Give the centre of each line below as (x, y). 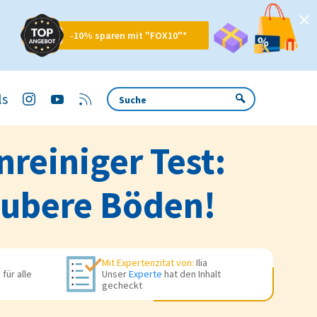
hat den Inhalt (191, 274)
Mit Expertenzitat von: (148, 263)
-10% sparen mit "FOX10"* (128, 35)
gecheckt (122, 286)
